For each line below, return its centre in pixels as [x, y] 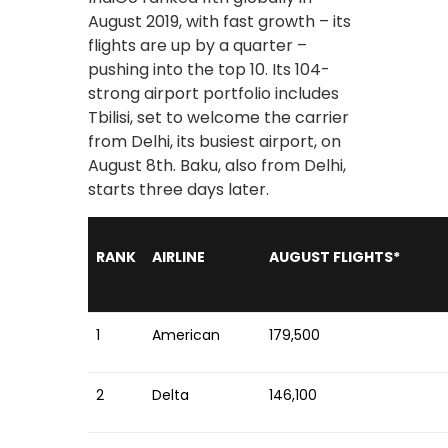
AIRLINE [178, 256]
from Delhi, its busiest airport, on [214, 141]
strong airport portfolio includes [213, 93]
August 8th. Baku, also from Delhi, [217, 165]
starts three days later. [178, 189]
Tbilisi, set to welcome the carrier [218, 117]
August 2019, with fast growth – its [219, 21]
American [186, 334]
